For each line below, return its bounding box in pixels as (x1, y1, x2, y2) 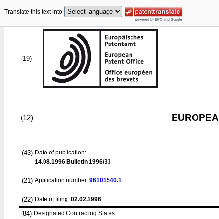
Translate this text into (4, 8, 62, 16)
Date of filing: (35, 196, 69, 203)
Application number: (35, 177, 89, 184)
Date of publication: (35, 149, 86, 156)
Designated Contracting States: (34, 210, 116, 217)
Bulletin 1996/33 (65, 158, 111, 165)
